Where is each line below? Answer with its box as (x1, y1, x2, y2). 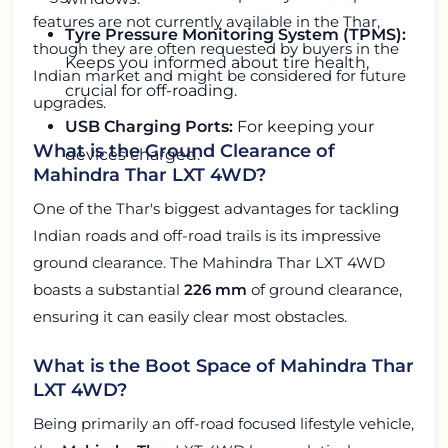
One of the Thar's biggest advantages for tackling (33, 199, 399, 219)
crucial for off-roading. (65, 81, 237, 101)
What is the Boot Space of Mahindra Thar (33, 354, 414, 376)
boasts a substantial (33, 280, 184, 300)
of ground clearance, (247, 280, 402, 300)
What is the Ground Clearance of (33, 140, 335, 162)
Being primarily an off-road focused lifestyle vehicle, (33, 413, 414, 433)
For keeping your (233, 117, 374, 137)
